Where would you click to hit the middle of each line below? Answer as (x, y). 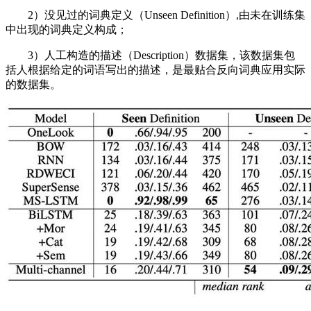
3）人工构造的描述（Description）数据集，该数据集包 (150, 55)
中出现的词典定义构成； (67, 30)
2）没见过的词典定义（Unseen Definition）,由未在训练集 (155, 15)
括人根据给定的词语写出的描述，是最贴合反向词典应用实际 (155, 70)
